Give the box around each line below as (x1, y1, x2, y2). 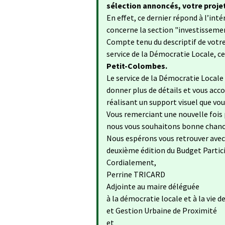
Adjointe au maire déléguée (106, 181, 199, 191)
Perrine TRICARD (106, 169, 165, 179)
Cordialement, (106, 157, 156, 167)
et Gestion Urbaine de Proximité (106, 205, 217, 215)
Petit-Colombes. (106, 61, 167, 71)
